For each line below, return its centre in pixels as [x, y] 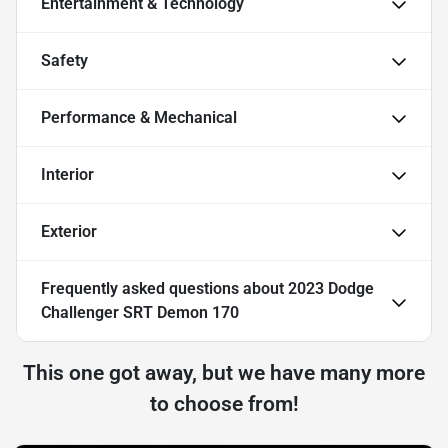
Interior [67, 175]
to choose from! [224, 404]
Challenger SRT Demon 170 [140, 313]
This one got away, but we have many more [224, 373]
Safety [64, 61]
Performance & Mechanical [139, 118]
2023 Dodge [331, 289]
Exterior [69, 232]
